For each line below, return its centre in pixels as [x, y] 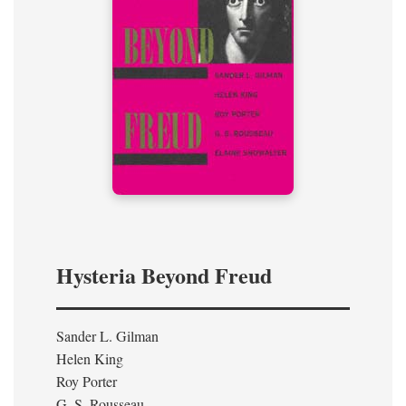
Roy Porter [87, 381]
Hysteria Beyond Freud [164, 275]
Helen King [90, 358]
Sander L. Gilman [107, 336]
